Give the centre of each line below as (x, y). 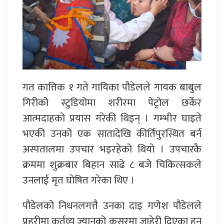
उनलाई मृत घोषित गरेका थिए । (78, 180)
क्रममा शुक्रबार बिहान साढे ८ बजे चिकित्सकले (112, 165)
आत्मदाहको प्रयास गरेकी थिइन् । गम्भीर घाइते (112, 118)
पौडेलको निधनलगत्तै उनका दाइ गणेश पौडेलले (112, 206)
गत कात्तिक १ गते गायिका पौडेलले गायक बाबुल (112, 87)
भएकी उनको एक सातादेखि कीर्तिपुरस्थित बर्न (112, 134)
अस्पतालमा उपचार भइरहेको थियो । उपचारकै (112, 149)
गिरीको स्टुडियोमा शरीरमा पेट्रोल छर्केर (112, 103)
